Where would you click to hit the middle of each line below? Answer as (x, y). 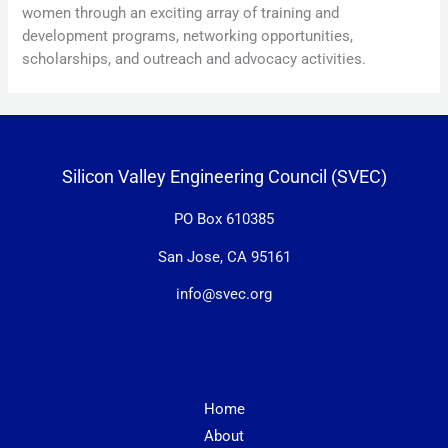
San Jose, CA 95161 (224, 256)
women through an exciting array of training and (181, 13)
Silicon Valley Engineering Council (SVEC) (224, 176)
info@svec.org (224, 294)
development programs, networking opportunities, (188, 36)
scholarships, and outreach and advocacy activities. (194, 59)
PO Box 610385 (224, 219)
